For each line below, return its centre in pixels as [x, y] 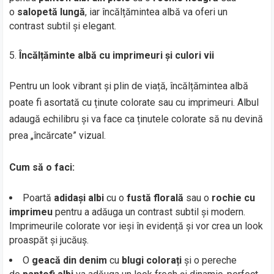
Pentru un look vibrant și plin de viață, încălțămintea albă [129, 86]
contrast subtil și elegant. [63, 26]
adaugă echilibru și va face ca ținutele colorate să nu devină [136, 119]
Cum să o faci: [42, 167]
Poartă [39, 198]
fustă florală [155, 198]
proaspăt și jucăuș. [49, 240]
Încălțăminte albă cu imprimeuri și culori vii [117, 55]
